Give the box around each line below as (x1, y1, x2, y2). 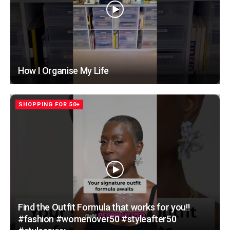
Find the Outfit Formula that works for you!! (18, 201, 190, 213)
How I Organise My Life (18, 65, 109, 76)
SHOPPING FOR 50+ (18, 101, 80, 108)
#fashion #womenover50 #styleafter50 (18, 213, 177, 224)
